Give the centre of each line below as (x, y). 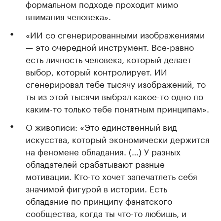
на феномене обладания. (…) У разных (103, 151)
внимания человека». (68, 16)
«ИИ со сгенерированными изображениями (115, 34)
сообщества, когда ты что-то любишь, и (106, 213)
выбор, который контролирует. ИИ (96, 71)
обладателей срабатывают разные (95, 163)
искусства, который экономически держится (118, 139)
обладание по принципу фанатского (99, 200)
